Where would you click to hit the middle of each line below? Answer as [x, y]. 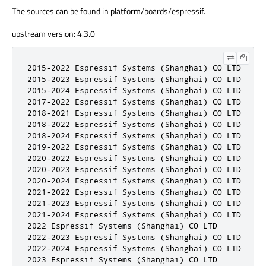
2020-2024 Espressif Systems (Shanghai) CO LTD [134, 180]
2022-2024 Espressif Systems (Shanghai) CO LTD [134, 248]
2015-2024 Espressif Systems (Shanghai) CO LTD [134, 90]
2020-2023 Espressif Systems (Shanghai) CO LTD [134, 169]
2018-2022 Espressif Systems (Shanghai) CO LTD [134, 124]
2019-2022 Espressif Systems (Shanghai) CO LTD [134, 146]
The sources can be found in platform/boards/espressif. [109, 11]
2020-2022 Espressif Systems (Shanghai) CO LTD [134, 158]
